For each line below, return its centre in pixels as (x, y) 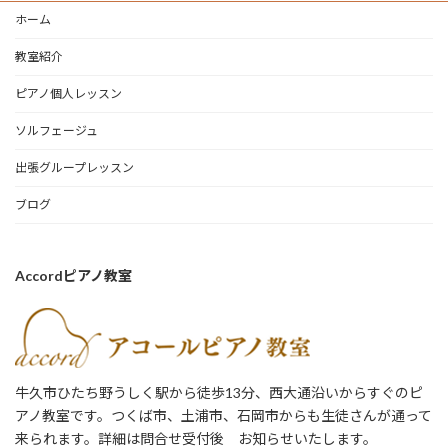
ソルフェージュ (56, 130)
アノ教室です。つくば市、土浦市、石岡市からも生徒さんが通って (223, 415)
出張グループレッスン (74, 167)
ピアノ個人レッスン (68, 93)
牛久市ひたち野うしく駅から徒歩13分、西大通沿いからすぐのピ (219, 392)
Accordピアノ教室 (73, 275)
